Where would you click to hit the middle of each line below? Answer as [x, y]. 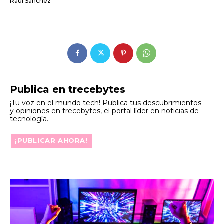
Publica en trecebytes [68, 89]
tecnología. [29, 119]
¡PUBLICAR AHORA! [51, 140]
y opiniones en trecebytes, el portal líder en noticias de [104, 111]
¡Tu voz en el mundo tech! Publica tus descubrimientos [106, 103]
